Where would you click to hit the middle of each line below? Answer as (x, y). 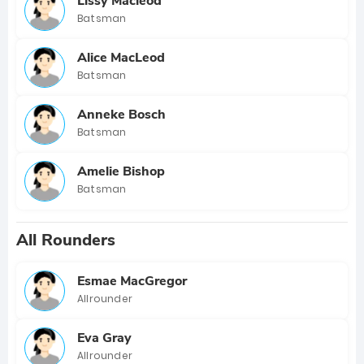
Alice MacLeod (121, 57)
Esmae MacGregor (132, 281)
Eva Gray (104, 338)
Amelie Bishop (121, 171)
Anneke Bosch (121, 114)
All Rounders (66, 240)
